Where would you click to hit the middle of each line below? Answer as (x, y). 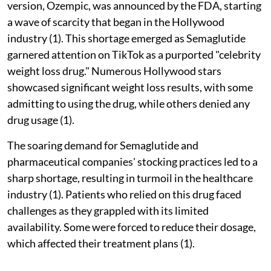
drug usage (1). (41, 119)
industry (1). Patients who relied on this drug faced (124, 194)
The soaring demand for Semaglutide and (103, 145)
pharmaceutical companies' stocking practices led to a (132, 161)
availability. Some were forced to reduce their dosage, (132, 227)
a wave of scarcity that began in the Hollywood (116, 21)
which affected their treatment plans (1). (101, 243)
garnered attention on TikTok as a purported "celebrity (134, 54)
